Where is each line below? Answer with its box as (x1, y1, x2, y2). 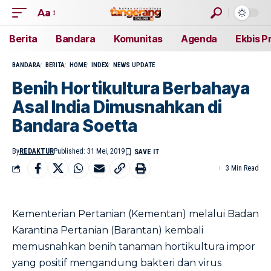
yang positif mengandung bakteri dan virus (12, 257, 221, 269)
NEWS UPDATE (113, 61, 155, 69)
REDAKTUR (19, 147, 54, 155)
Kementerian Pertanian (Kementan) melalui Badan (12, 208, 259, 220)
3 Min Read (226, 164, 259, 172)
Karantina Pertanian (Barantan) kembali (12, 224, 203, 236)
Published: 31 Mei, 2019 (54, 147, 125, 155)
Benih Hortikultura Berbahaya (12, 78, 250, 99)
